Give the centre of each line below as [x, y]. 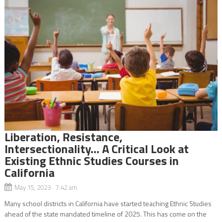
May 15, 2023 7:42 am [46, 187]
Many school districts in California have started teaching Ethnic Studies [108, 203]
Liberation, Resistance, [63, 137]
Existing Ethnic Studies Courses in [91, 160]
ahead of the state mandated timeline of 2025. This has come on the [105, 214]
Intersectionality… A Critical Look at [96, 148]
